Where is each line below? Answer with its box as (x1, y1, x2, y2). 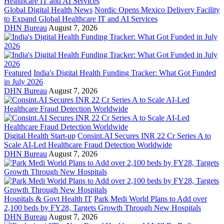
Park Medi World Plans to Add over (94, 194, 207, 203)
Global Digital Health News (4, 5, 92, 14)
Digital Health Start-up (4, 131, 75, 140)
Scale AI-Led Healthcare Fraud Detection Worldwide (4, 140, 172, 149)
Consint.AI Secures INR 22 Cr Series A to (77, 131, 211, 140)
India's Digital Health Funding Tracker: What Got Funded (33, 68, 216, 77)
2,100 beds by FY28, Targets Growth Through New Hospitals (4, 203, 201, 212)
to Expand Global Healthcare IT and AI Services (4, 14, 157, 23)
